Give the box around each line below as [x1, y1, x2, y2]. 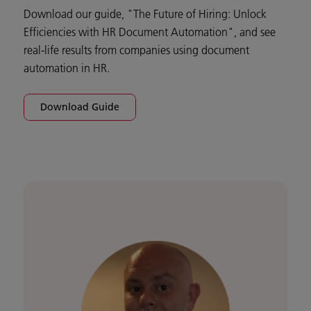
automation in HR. [24, 61, 110, 76]
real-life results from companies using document [24, 43, 249, 58]
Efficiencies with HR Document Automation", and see [24, 25, 276, 40]
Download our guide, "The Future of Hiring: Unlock [24, 7, 267, 22]
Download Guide [40, 101, 119, 114]
